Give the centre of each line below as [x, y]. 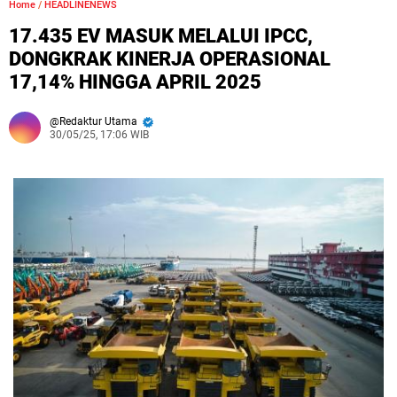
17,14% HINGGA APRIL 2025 [135, 82]
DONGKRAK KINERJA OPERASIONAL [170, 59]
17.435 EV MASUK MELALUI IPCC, [161, 36]
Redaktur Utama [100, 122]
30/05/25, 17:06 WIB [99, 135]
